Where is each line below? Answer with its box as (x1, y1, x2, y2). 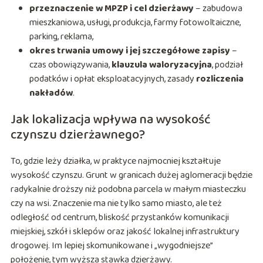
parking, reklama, (29, 29, 93, 45)
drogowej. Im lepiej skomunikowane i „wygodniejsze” (10, 238, 213, 254)
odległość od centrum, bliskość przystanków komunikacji (10, 210, 229, 225)
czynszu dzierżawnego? (10, 124, 145, 146)
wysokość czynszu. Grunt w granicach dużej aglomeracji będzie (10, 168, 252, 183)
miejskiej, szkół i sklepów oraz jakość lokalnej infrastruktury (10, 224, 240, 240)
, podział (211, 58, 243, 73)
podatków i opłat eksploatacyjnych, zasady (29, 72, 196, 87)
